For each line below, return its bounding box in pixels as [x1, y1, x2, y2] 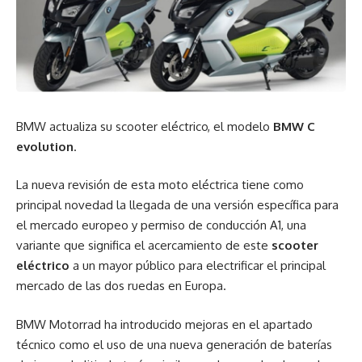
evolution [16, 138, 74, 154]
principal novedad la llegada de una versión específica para [16, 197, 339, 213]
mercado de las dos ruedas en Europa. [16, 278, 226, 294]
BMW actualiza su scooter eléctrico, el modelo [16, 118, 273, 134]
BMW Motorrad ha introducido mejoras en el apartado [16, 316, 313, 332]
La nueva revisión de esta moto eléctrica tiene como [16, 177, 304, 193]
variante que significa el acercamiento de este [16, 238, 271, 254]
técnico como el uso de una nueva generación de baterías [16, 336, 332, 352]
